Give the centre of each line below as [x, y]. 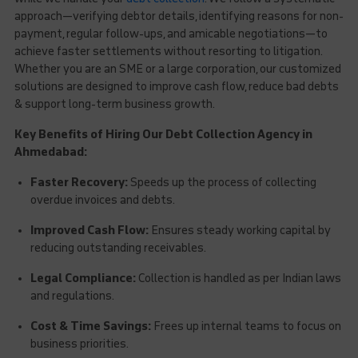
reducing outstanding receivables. [118, 248]
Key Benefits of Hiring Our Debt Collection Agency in [163, 135]
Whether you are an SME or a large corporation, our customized [177, 69]
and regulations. [72, 296]
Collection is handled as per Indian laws [238, 278]
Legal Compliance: [83, 278]
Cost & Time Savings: [90, 326]
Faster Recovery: [79, 183]
